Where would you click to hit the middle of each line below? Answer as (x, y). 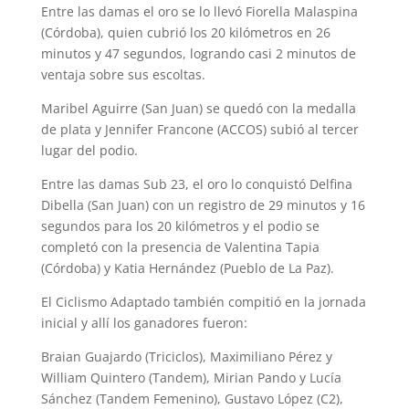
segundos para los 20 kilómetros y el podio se (180, 225)
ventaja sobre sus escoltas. (123, 74)
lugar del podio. (89, 150)
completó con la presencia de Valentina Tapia (180, 246)
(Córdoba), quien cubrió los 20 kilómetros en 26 (185, 32)
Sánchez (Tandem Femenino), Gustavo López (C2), (192, 398)
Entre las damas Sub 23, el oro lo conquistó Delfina (196, 184)
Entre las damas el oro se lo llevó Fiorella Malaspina (199, 11)
